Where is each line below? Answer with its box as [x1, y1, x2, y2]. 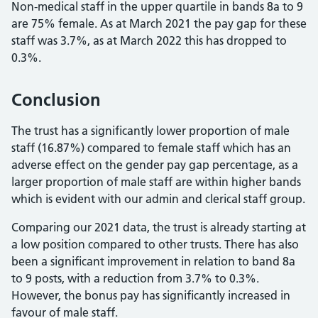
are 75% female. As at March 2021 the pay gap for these [11, 16, 307, 31]
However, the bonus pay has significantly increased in [11, 288, 290, 302]
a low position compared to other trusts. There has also [11, 237, 299, 251]
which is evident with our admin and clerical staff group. [11, 192, 305, 206]
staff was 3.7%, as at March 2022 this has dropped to [11, 33, 287, 48]
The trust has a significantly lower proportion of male [11, 124, 290, 138]
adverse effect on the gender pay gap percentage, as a [11, 158, 298, 172]
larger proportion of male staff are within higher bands [11, 175, 301, 189]
